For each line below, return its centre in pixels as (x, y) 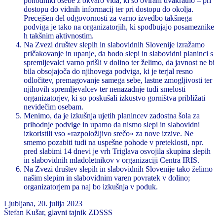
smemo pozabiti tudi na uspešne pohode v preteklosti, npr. (113, 142)
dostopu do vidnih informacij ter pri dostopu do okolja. (109, 9)
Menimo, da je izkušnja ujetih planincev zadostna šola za (112, 115)
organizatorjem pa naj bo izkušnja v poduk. (91, 186)
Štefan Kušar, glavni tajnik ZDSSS (58, 212)
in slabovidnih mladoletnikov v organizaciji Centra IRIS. (111, 160)
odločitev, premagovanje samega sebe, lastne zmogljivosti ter (118, 80)
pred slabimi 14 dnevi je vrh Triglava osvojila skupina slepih (117, 151)
